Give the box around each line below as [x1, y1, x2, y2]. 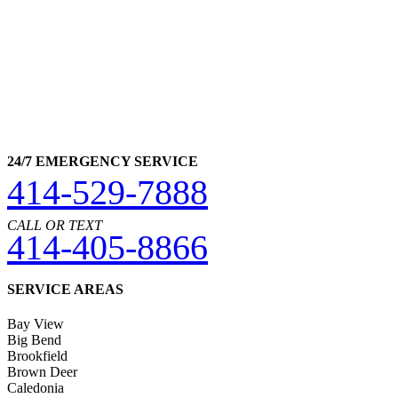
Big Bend [7, 332, 61, 348]
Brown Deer [7, 364, 77, 380]
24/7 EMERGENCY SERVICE [7, 153, 198, 169]
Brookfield [7, 348, 68, 364]
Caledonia [7, 380, 64, 396]
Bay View [7, 316, 64, 332]
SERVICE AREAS [7, 282, 123, 298]
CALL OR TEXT [7, 217, 102, 233]
